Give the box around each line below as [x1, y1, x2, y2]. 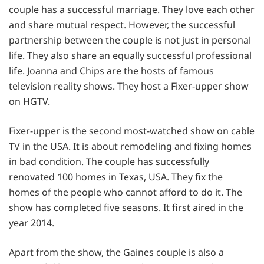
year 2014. [9, 216, 54, 230]
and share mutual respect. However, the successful [9, 18, 235, 32]
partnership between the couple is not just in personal [9, 34, 251, 47]
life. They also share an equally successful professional [9, 49, 252, 62]
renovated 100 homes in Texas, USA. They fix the [9, 170, 223, 184]
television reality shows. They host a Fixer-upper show [9, 80, 249, 93]
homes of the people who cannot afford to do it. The [9, 186, 242, 199]
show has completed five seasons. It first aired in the [9, 201, 243, 214]
